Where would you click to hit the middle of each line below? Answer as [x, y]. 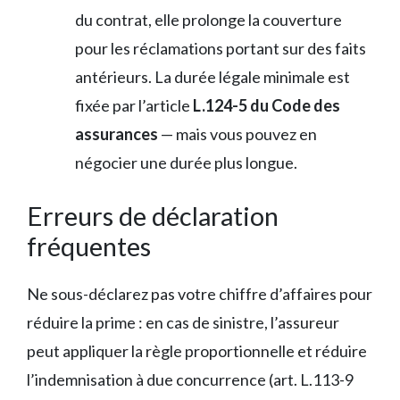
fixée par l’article [134, 105]
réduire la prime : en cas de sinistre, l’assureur [183, 322]
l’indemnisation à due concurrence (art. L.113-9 [190, 379]
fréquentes [89, 246]
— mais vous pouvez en [237, 133]
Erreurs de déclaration [153, 215]
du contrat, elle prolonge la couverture [208, 19]
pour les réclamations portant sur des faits [221, 48]
